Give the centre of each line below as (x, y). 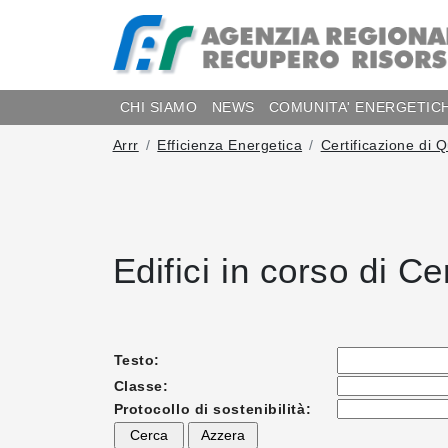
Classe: (141, 386)
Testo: (136, 360)
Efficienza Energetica (230, 145)
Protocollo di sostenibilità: (212, 409)
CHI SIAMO (158, 107)
